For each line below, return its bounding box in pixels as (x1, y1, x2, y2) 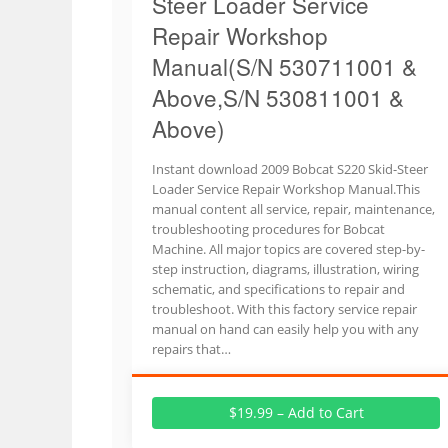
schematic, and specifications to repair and (152, 280, 405, 298)
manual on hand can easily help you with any (152, 320, 419, 338)
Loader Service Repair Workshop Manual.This (152, 180, 420, 198)
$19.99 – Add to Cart (228, 403, 364, 422)
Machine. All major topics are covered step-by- (152, 240, 425, 258)
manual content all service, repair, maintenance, (152, 200, 435, 218)
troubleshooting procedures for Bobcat (152, 220, 385, 238)
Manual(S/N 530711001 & (152, 50, 417, 82)
